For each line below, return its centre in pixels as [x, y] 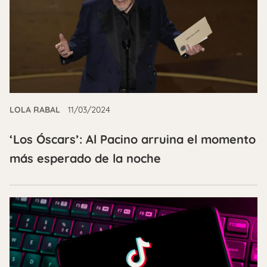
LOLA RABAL [35, 109]
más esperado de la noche [85, 158]
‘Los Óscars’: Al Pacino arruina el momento [133, 139]
